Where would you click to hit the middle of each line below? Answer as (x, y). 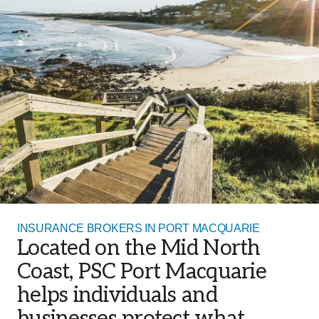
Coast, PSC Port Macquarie (142, 272)
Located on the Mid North (139, 249)
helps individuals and (117, 296)
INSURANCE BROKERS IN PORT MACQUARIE (138, 228)
